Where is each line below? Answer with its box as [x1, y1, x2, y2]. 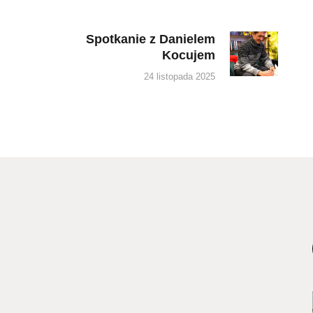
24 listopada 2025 [143, 71, 215, 82]
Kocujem [161, 48, 215, 63]
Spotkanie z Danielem [85, 32, 215, 47]
